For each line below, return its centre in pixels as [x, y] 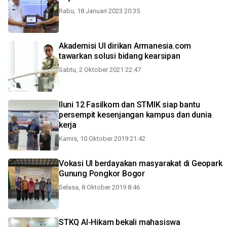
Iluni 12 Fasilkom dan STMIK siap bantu [129, 105]
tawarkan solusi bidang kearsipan [120, 56]
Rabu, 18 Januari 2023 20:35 [99, 11]
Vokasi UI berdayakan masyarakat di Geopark [141, 163]
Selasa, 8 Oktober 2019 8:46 [99, 187]
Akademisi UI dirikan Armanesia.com [125, 46]
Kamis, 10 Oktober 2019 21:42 [102, 139]
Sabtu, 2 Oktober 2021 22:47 [100, 70]
